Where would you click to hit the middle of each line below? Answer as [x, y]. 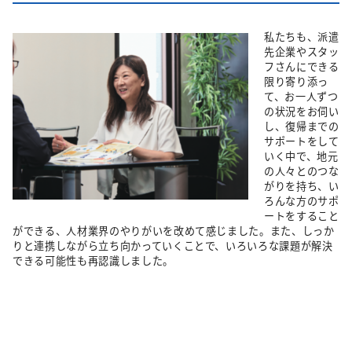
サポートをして [302, 141]
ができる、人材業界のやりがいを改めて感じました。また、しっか [174, 230]
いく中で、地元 [301, 156]
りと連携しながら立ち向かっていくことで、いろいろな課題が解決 [173, 245]
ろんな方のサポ [302, 200]
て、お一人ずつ [301, 96]
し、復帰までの [302, 126]
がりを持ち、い [302, 185]
